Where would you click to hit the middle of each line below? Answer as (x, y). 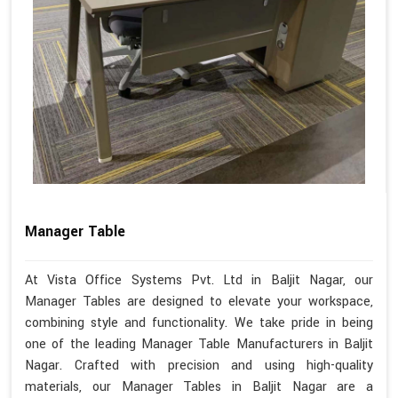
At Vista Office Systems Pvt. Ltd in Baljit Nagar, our (199, 281)
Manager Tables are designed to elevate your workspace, (199, 302)
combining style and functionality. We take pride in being (199, 323)
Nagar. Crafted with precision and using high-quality (199, 366)
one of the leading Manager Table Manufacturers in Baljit (199, 345)
